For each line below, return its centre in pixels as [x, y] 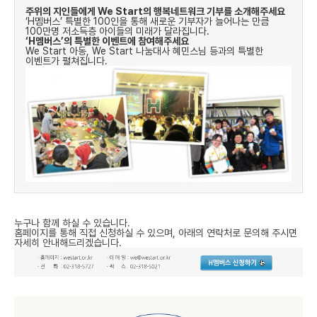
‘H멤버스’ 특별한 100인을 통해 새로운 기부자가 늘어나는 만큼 [147, 22]
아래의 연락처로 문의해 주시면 [238, 232]
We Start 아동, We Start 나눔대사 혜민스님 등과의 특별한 [144, 51]
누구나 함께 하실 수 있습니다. [72, 223]
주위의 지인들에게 [62, 12]
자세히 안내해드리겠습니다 [67, 242]
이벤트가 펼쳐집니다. [67, 61]
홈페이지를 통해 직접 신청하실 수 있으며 [93, 232]
